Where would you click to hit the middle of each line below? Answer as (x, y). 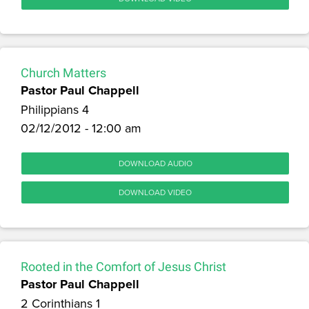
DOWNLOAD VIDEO (155, 192)
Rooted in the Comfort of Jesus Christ (123, 266)
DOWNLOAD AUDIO (155, 163)
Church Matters (63, 72)
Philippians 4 (55, 109)
